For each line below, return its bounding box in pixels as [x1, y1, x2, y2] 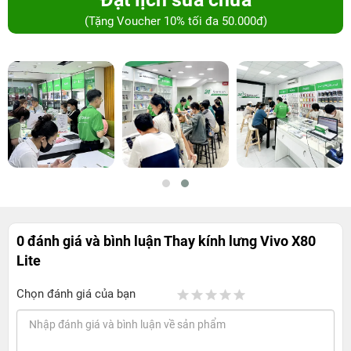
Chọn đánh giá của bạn [16, 287, 136, 302]
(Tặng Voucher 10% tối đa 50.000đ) [84, 14, 267, 29]
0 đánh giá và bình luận [16, 233, 164, 250]
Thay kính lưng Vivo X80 [164, 233, 316, 250]
